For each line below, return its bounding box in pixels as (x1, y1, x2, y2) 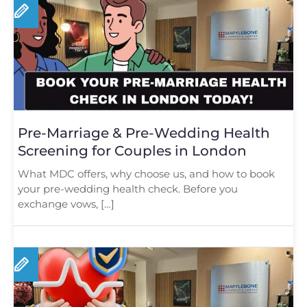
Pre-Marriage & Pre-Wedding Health (18, 124, 270, 141)
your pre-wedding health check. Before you (18, 182, 238, 195)
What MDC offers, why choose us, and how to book (18, 167, 275, 180)
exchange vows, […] (18, 197, 114, 210)
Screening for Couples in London (18, 142, 247, 159)
